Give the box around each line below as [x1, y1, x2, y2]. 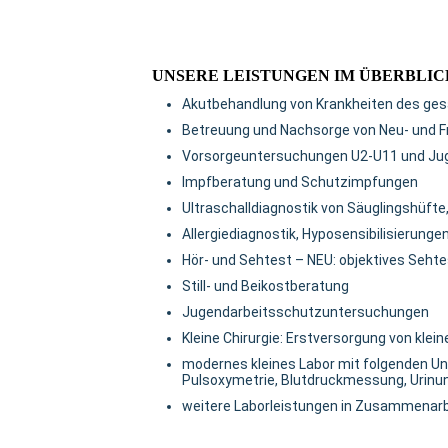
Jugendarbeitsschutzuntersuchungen [182, 304, 429, 321]
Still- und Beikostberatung [182, 278, 349, 295]
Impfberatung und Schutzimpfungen [182, 174, 418, 191]
